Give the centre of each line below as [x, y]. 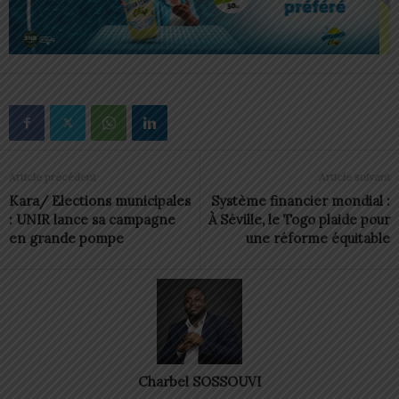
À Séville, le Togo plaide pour [299, 220]
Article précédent [53, 177]
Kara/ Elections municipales [100, 201]
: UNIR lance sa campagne [92, 220]
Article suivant [354, 177]
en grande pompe [66, 239]
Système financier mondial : [301, 201]
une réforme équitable [318, 239]
